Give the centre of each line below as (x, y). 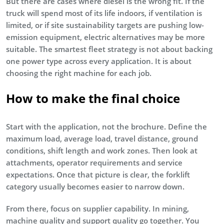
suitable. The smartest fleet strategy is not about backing (109, 49)
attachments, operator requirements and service (94, 162)
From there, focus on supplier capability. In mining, (97, 208)
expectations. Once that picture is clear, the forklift (98, 174)
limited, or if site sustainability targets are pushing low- (105, 25)
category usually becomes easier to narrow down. (95, 186)
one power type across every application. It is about (99, 61)
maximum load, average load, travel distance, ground (102, 138)
